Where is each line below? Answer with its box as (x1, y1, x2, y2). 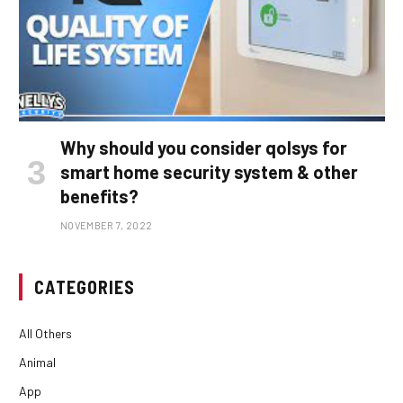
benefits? (60, 185, 139, 208)
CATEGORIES (34, 276, 135, 299)
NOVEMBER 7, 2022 (60, 219, 153, 232)
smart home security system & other (60, 161, 358, 184)
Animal (19, 354, 56, 371)
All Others (19, 326, 72, 342)
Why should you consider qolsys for (60, 137, 347, 159)
